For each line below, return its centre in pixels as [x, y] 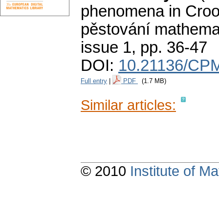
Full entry [94, 81]
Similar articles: [128, 105]
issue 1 [106, 48]
